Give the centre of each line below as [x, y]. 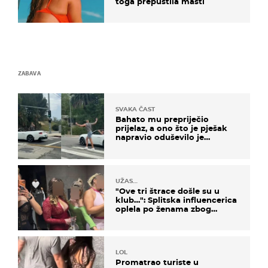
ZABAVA [29, 73]
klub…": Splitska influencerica [176, 200]
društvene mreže [150, 146]
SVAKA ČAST [135, 109]
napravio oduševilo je [160, 137]
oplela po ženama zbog [163, 208]
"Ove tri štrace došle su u [167, 191]
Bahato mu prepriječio [162, 119]
